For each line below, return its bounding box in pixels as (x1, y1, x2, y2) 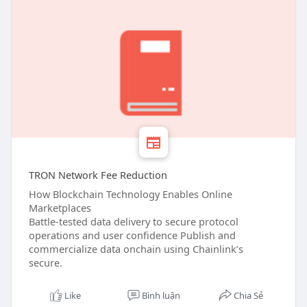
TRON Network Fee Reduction (28, 168, 167, 182)
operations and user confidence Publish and (28, 228, 236, 243)
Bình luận (141, 289, 180, 302)
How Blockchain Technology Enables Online (28, 187, 232, 201)
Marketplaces (28, 201, 91, 215)
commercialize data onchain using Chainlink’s (28, 242, 243, 256)
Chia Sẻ (234, 289, 264, 302)
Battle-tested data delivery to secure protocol (28, 214, 238, 229)
